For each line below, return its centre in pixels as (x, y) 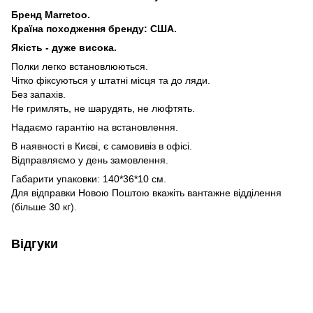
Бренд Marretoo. (51, 14)
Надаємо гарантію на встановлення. (95, 127)
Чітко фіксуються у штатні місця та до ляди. (111, 80)
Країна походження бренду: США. (94, 28)
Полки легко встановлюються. (80, 66)
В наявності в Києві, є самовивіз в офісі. (102, 146)
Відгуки (35, 243)
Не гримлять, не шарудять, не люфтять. (103, 108)
